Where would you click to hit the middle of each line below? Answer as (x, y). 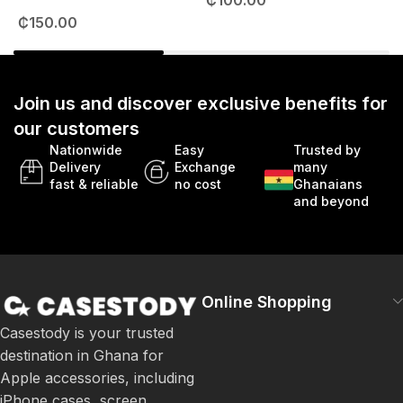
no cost (198, 184)
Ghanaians (327, 184)
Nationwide (86, 150)
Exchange (206, 167)
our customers (76, 129)
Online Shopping (267, 302)
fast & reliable (94, 184)
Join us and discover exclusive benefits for (201, 104)
